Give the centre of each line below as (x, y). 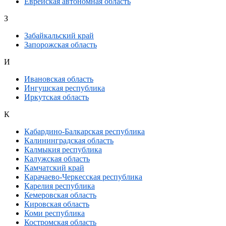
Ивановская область (59, 79)
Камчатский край (54, 168)
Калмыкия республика (63, 150)
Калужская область (57, 159)
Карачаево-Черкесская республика (83, 177)
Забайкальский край (59, 36)
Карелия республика (60, 186)
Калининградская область (69, 141)
